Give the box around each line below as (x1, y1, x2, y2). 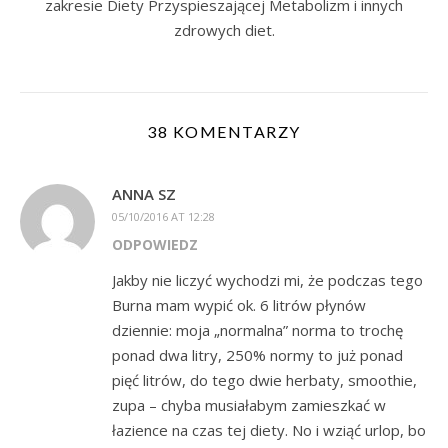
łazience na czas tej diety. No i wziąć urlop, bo (112, 420, 426, 440)
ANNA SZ (112, 184, 176, 204)
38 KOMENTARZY (147, 122, 301, 141)
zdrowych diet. (173, 20, 275, 40)
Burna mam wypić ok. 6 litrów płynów (112, 295, 366, 315)
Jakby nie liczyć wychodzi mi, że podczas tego (112, 270, 423, 290)
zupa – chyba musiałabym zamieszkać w (112, 395, 386, 415)
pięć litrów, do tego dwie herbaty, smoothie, (112, 370, 417, 390)
